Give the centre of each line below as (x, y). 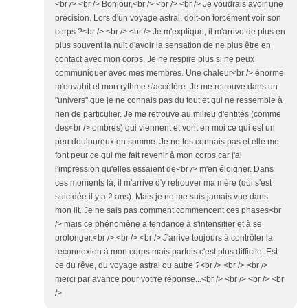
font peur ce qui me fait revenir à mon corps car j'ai (148, 156)
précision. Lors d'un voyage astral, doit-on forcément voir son (168, 18)
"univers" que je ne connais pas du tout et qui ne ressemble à (169, 101)
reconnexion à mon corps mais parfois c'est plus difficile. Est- (168, 252)
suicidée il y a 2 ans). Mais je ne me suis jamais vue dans (162, 197)
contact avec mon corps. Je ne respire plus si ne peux (155, 59)
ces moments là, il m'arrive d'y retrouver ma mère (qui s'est (163, 183)
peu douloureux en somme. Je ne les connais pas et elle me (167, 142)
